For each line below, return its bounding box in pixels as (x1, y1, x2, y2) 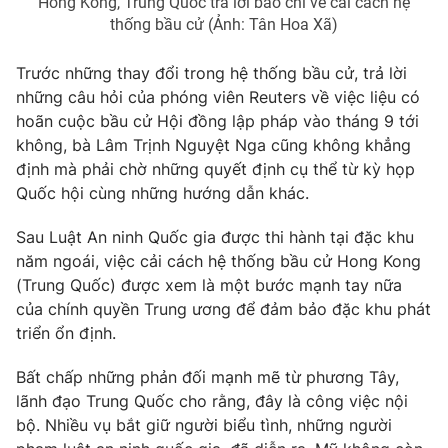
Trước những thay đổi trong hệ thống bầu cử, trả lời (16, 62, 407, 83)
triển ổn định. (16, 322, 116, 343)
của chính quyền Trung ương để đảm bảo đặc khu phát (16, 298, 431, 319)
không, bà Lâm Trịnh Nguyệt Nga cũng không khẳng (16, 134, 411, 155)
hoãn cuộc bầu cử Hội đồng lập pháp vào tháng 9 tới (16, 110, 419, 131)
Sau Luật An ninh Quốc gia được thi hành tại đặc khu (16, 226, 414, 247)
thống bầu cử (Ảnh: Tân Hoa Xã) (110, 14, 338, 34)
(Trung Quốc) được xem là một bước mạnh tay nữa (16, 274, 402, 295)
